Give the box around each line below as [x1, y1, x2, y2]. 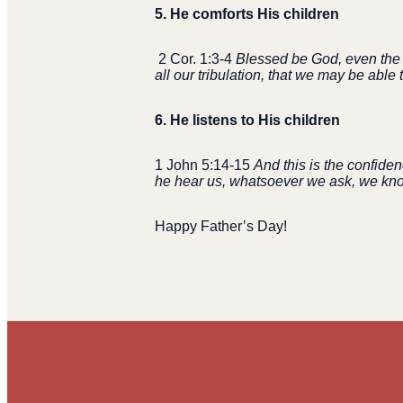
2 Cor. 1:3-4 [158, 51, 236, 67]
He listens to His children [170, 112, 340, 129]
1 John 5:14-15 [155, 157, 254, 174]
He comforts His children [170, 6, 339, 22]
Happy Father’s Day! [155, 219, 287, 235]
